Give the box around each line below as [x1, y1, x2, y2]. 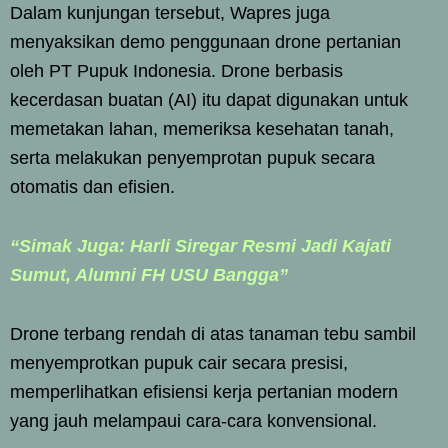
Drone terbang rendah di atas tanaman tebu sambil [10, 324, 416, 345]
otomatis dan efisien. [10, 177, 175, 198]
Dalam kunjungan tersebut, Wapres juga [10, 3, 330, 24]
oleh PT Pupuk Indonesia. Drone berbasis [10, 61, 343, 82]
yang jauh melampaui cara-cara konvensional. [10, 411, 377, 432]
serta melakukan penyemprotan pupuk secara [10, 148, 375, 169]
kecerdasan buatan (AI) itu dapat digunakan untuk [10, 90, 408, 111]
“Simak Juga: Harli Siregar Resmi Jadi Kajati [10, 236, 391, 257]
